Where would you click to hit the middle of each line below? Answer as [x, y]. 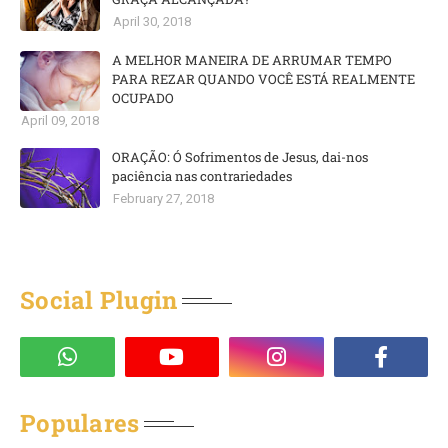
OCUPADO [143, 98]
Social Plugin [99, 300]
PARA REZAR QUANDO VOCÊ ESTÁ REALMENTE [263, 79]
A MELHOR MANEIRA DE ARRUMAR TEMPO [252, 60]
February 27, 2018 [163, 198]
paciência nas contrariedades [202, 176]
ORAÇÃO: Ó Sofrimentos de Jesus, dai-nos [240, 157]
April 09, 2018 [60, 120]
